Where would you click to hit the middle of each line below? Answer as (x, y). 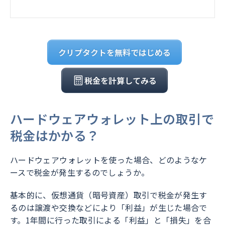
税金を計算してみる (121, 81)
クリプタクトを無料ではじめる (115, 52)
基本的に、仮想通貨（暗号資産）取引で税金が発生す (109, 195)
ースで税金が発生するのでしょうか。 (80, 173)
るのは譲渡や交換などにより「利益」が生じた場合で (109, 208)
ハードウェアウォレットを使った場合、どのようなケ (109, 160)
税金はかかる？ (55, 135)
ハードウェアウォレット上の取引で (112, 119)
